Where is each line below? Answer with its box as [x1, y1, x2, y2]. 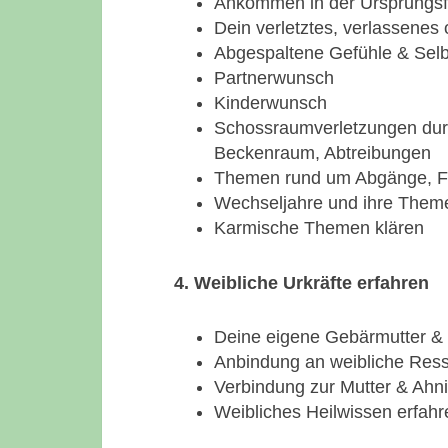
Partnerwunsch [214, 68, 334, 88]
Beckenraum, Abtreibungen [214, 143, 431, 163]
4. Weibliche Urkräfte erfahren [174, 273, 429, 293]
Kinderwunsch [214, 93, 327, 113]
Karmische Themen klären [214, 218, 424, 238]
